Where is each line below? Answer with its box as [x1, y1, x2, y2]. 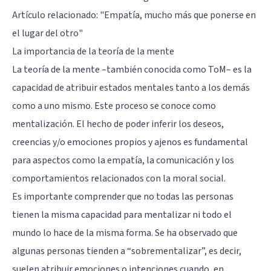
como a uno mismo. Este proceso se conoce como [12, 99, 216, 113]
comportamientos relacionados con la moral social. [12, 171, 226, 185]
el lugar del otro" [12, 26, 83, 40]
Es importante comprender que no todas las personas [12, 189, 233, 203]
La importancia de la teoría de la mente [12, 44, 174, 58]
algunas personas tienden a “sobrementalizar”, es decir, [12, 244, 241, 258]
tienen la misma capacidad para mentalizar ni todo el [12, 207, 232, 221]
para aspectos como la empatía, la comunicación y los [12, 153, 234, 167]
